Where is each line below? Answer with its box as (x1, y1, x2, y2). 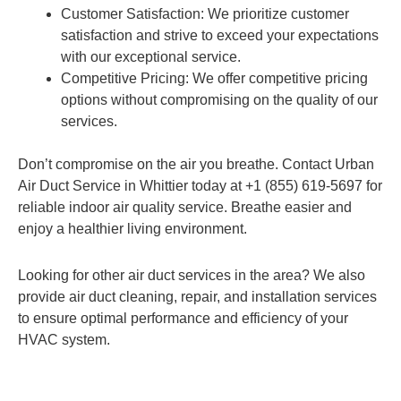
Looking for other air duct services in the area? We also (18, 268, 365, 283)
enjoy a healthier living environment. (18, 221, 247, 236)
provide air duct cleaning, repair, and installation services (18, 289, 377, 304)
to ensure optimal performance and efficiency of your (18, 311, 348, 326)
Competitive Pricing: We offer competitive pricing (61, 71, 368, 86)
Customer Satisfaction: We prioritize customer (61, 6, 349, 21)
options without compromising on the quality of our (61, 92, 378, 107)
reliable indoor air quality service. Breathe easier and (18, 200, 352, 215)
